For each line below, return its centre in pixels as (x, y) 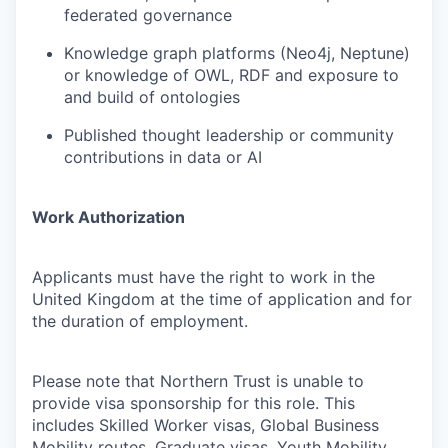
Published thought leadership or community (229, 135)
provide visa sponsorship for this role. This (193, 403)
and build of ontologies (152, 97)
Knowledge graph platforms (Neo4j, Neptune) (237, 53)
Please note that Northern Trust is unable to (198, 381)
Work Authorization (108, 217)
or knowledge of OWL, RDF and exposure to (231, 75)
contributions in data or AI (163, 157)
